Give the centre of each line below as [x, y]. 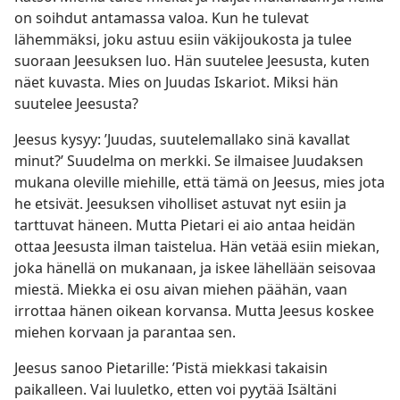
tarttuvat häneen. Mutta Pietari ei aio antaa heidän [185, 225]
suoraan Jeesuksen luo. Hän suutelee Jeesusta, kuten [192, 61]
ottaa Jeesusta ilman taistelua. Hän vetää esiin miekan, [197, 246]
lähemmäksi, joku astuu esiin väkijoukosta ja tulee [183, 39]
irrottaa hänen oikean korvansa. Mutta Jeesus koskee [194, 311]
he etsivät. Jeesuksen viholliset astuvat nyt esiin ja [180, 204]
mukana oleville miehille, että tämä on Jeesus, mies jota [200, 182]
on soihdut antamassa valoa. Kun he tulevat [162, 18]
